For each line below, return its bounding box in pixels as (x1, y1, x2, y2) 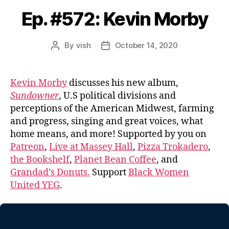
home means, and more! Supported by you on (10, 128, 207, 141)
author (55, 52, 79, 62)
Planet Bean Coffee (74, 154, 156, 166)
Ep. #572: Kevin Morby (21, 8, 208, 31)
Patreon (10, 141, 44, 153)
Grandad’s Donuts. (10, 167, 90, 179)
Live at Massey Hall (49, 141, 133, 153)
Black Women (128, 167, 189, 179)
